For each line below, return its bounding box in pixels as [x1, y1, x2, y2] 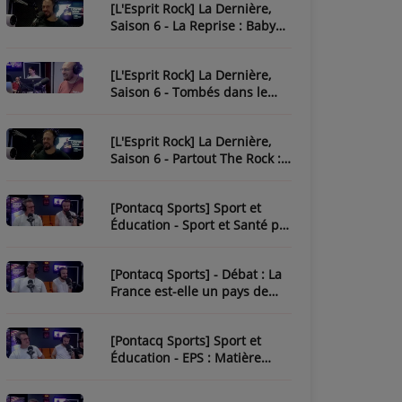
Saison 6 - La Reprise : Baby [110, 17, 275, 34]
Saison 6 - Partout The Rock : [110, 150, 281, 167]
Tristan [110, 233, 153, 250]
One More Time [110, 34, 204, 51]
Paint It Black [110, 167, 188, 184]
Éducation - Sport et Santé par [110, 216, 292, 233]
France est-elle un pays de [110, 283, 268, 300]
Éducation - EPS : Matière [110, 349, 261, 366]
